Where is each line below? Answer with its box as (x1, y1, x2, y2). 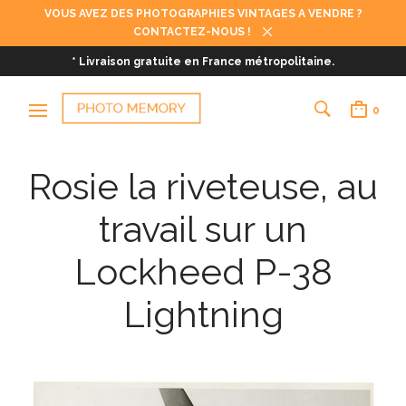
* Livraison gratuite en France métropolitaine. (72, 54, 334, 68)
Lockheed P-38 (73, 250, 333, 293)
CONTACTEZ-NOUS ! (132, 25, 254, 38)
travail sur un (99, 208, 307, 250)
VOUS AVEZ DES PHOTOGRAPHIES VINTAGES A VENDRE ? (43, 7, 362, 20)
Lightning (122, 293, 284, 335)
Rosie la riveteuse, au (28, 165, 378, 208)
